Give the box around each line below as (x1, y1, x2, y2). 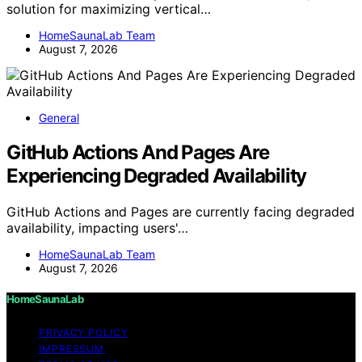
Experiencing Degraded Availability (6, 163, 307, 187)
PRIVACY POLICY (39, 326, 128, 339)
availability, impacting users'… (6, 219, 188, 236)
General (39, 110, 79, 124)
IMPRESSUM (39, 342, 105, 355)
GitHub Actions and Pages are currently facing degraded (6, 203, 355, 220)
